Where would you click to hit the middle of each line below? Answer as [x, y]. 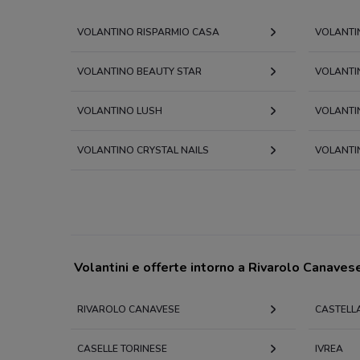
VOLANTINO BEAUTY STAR [139, 72]
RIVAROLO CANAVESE [129, 309]
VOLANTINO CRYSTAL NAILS [143, 150]
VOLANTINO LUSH [120, 111]
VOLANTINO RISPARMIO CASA [148, 32]
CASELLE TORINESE [122, 349]
